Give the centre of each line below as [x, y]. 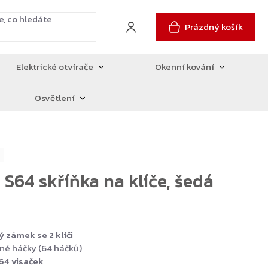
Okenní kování [185, 67]
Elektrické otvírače [55, 67]
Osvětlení [55, 98]
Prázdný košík [214, 27]
